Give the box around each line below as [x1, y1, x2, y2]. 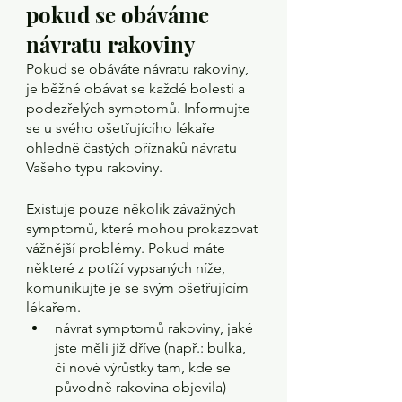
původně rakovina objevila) [55, 379, 226, 396]
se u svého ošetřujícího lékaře [26, 119, 218, 136]
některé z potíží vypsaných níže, [26, 259, 229, 276]
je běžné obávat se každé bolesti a [26, 80, 249, 97]
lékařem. [26, 299, 81, 316]
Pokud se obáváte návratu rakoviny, [26, 60, 252, 77]
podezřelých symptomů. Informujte [26, 100, 254, 117]
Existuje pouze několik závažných [26, 200, 240, 217]
